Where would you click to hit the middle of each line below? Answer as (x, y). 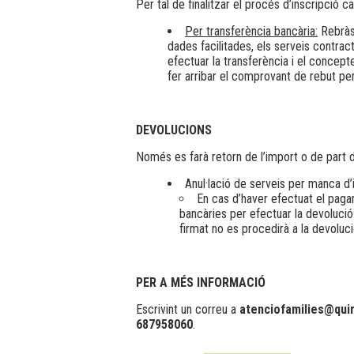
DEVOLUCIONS (174, 130)
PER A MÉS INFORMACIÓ (201, 282)
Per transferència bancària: (251, 31)
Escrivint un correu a (186, 309)
